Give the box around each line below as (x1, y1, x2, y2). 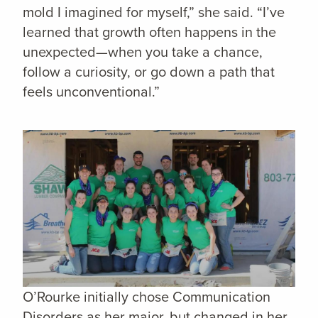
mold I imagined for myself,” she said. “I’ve (23, 1, 285, 23)
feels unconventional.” (23, 81, 160, 102)
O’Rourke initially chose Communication (23, 286, 270, 308)
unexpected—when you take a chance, (23, 41, 263, 62)
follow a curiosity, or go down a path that (23, 61, 275, 82)
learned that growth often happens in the (23, 21, 276, 43)
